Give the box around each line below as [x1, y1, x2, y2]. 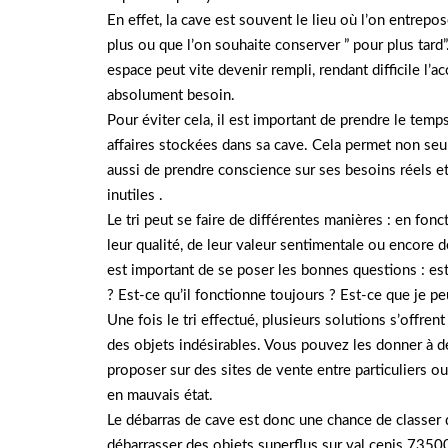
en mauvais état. [107, 387, 213, 403]
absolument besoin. [107, 87, 235, 103]
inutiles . [107, 187, 163, 203]
